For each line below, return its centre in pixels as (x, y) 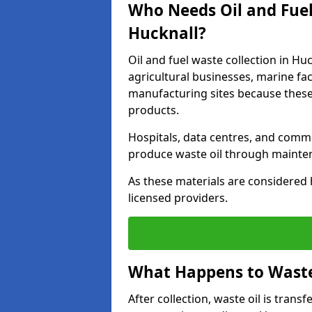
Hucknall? (167, 33)
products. (154, 110)
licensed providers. (178, 198)
